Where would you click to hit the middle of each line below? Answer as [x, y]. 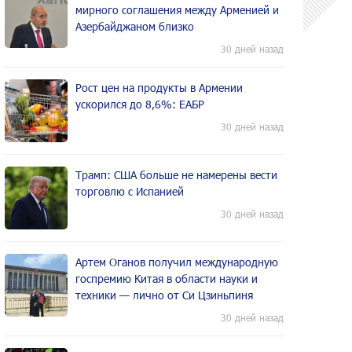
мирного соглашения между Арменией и [177, 10]
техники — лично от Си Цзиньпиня [164, 295]
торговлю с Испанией [130, 191]
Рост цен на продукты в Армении [159, 88]
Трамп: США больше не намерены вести [176, 175]
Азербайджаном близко [135, 26]
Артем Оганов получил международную [177, 262]
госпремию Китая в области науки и [167, 279]
